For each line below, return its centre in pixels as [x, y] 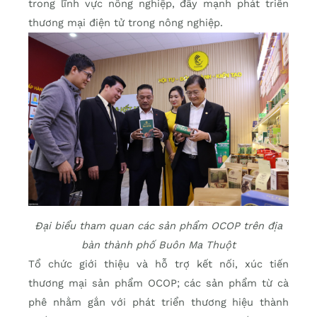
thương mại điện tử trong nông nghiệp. [126, 23]
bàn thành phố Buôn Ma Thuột [158, 245]
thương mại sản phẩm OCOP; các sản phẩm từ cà [158, 283]
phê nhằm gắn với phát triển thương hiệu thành [158, 302]
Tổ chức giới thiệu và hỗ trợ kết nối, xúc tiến [158, 264]
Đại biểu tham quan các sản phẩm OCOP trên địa [158, 226]
